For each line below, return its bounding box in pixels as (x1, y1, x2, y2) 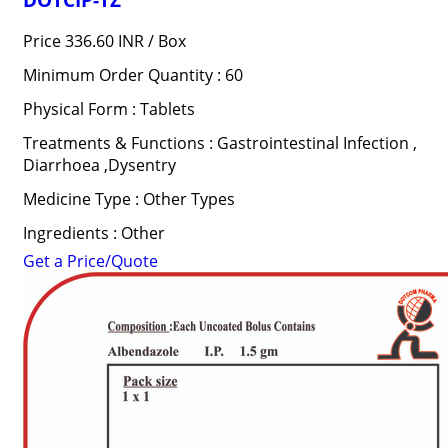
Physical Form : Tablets (22, 98, 195, 120)
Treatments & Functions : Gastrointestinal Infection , (22, 132, 417, 154)
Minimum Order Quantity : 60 (22, 64, 243, 86)
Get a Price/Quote (22, 250, 158, 272)
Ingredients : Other (22, 222, 165, 244)
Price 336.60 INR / (22, 30, 158, 52)
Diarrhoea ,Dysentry (22, 154, 176, 176)
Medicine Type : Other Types (22, 188, 235, 210)
